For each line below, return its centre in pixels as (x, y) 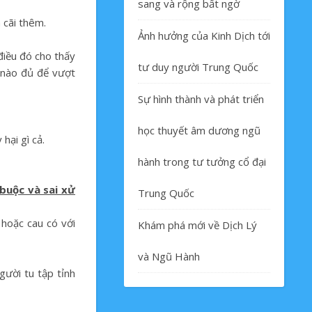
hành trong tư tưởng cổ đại (202, 162)
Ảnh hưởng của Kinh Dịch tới (204, 36)
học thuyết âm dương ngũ (199, 130)
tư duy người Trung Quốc (198, 67)
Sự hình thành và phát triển (201, 99)
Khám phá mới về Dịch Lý (197, 225)
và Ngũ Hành (169, 256)
